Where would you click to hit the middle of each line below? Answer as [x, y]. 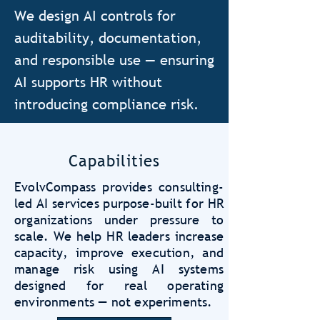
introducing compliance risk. [106, 104]
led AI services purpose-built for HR [119, 203]
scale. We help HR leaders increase [119, 236]
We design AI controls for [95, 16]
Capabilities [114, 161]
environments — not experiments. [114, 302]
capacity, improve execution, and [119, 252]
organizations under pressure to [119, 220]
